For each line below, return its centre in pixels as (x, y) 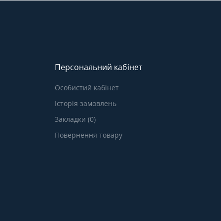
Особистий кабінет (87, 88)
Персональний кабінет (98, 67)
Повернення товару (89, 135)
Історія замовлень (86, 104)
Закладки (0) (75, 119)
